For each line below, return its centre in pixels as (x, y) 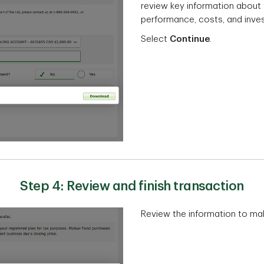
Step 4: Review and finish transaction (132, 187)
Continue (190, 39)
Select (155, 39)
